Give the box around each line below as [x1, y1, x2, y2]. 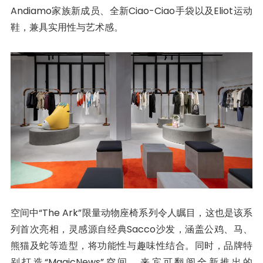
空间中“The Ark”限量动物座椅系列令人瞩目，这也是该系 [10, 205, 253, 220]
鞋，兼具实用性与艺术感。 [10, 20, 123, 34]
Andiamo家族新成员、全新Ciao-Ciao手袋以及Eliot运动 [10, 4, 253, 18]
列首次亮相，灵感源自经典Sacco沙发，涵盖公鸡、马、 [10, 222, 253, 236]
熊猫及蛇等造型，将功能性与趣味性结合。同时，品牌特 [10, 238, 253, 252]
